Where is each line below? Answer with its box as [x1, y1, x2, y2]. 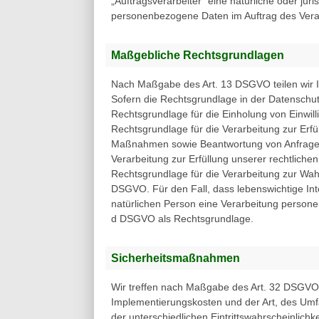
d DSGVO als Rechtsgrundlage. [111, 213, 253, 225]
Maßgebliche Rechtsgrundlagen [111, 48, 284, 62]
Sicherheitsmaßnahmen [111, 251, 240, 265]
